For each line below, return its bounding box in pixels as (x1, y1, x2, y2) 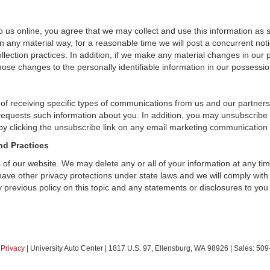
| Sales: (228, 244, 256, 253)
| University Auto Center (25, 244, 103, 253)
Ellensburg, (153, 244, 192, 253)
